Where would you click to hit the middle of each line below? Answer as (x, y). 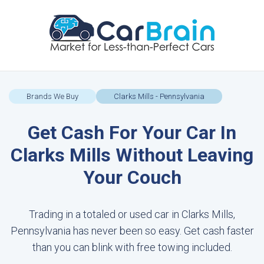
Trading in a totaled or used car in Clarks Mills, (132, 214)
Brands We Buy (52, 96)
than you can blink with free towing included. (132, 247)
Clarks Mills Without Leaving (132, 155)
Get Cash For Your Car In (132, 133)
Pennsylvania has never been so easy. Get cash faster (132, 231)
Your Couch (132, 177)
